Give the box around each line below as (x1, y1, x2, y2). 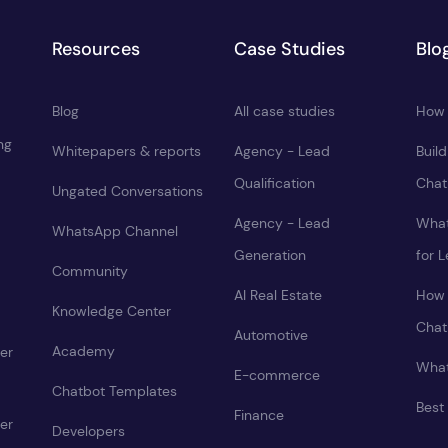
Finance (234, 406, 284, 424)
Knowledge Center (52, 302, 171, 320)
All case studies (234, 102, 335, 120)
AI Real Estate (234, 286, 322, 304)
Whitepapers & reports (52, 142, 201, 160)
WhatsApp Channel (52, 222, 178, 240)
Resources (52, 37, 140, 61)
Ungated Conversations (52, 182, 203, 200)
